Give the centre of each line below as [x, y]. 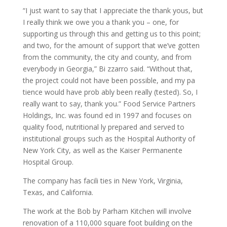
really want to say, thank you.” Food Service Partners [109, 104]
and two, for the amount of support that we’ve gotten [111, 45]
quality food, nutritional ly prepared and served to [103, 127]
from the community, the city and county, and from [107, 57]
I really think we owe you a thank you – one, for [101, 22]
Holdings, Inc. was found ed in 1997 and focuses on [107, 115]
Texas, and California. [58, 192]
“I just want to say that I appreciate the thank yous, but [113, 10]
